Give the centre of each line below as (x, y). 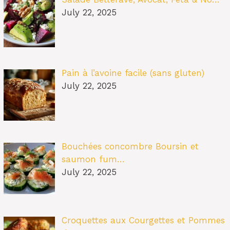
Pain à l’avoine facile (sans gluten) (133, 73)
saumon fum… (93, 159)
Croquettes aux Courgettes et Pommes (143, 220)
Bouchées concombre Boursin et (130, 147)
